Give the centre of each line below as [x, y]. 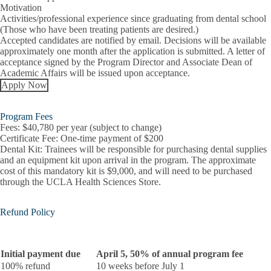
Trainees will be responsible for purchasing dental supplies [155, 149]
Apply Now [24, 85]
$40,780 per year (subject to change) [92, 127]
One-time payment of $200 [112, 138]
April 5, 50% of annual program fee [170, 253]
